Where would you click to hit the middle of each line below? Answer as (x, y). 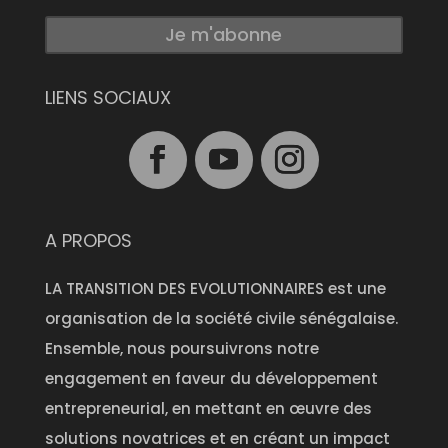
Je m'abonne (224, 34)
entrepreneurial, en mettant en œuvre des (208, 408)
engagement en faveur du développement (211, 378)
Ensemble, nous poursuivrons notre (181, 348)
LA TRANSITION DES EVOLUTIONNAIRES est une (215, 288)
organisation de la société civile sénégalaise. (221, 318)
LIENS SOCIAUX (107, 97)
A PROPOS (88, 240)
